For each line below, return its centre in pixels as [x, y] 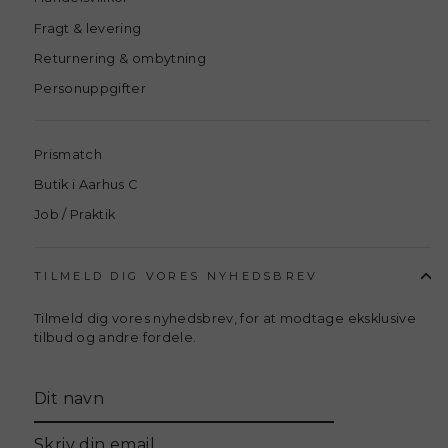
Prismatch [68, 155]
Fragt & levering [88, 28]
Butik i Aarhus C [86, 185]
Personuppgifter [90, 88]
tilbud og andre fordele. [115, 337]
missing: [61, 405]
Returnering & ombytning [120, 58]
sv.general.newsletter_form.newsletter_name [188, 424]
